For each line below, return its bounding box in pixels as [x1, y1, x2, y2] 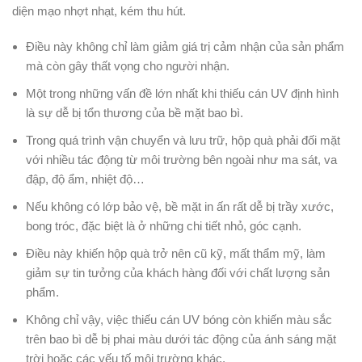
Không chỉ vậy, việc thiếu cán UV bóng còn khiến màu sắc [26, 313, 332, 326]
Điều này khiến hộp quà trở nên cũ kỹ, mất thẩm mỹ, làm [26, 246, 326, 260]
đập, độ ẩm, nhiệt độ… [26, 172, 145, 186]
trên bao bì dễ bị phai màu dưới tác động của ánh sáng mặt [26, 332, 336, 346]
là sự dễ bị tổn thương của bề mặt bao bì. [26, 106, 243, 120]
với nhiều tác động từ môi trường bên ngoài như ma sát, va [26, 153, 337, 166]
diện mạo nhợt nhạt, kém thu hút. [12, 4, 186, 18]
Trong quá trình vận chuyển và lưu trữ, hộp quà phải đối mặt [26, 133, 340, 147]
